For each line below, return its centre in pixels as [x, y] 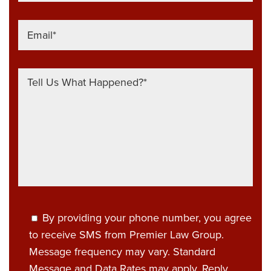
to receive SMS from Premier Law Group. [126, 235]
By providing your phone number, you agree [147, 218]
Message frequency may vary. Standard [122, 252]
